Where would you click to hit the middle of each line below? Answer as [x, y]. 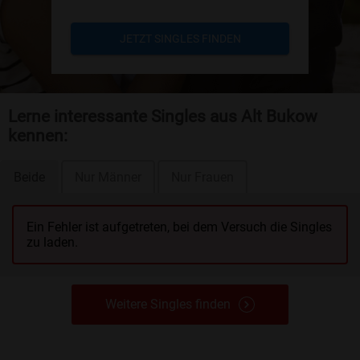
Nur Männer [108, 177]
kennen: [38, 136]
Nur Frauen [202, 177]
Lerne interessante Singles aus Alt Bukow [163, 117]
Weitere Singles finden [168, 304]
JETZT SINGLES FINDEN [180, 39]
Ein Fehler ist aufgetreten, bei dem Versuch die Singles [179, 227]
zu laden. [52, 242]
